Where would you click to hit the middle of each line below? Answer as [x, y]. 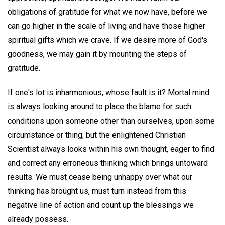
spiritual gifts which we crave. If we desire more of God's [107, 40]
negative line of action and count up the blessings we [101, 205]
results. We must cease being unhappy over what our [100, 177]
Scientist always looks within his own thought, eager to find [111, 149]
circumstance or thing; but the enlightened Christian [97, 135]
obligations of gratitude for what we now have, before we [107, 12]
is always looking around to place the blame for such [99, 106]
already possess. [38, 219]
